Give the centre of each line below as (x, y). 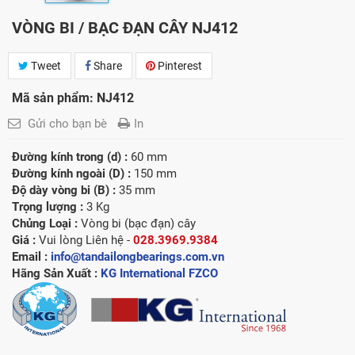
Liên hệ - (109, 240)
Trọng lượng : (48, 207)
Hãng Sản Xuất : (56, 274)
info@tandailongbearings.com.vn (137, 257)
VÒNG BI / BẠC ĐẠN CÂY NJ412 (125, 28)
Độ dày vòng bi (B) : (64, 191)
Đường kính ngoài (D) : (71, 174)
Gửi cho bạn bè (67, 124)
